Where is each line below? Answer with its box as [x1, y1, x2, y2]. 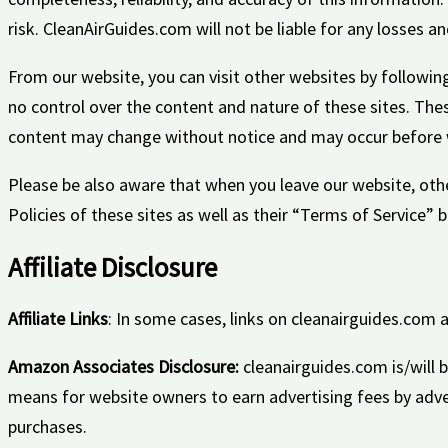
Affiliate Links [8, 307, 108, 331]
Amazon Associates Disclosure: [8, 355, 239, 379]
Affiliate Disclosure [8, 250, 217, 285]
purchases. [8, 415, 87, 439]
